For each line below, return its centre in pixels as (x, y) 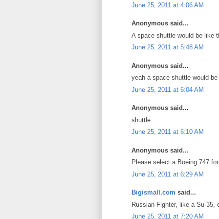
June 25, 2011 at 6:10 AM (168, 132)
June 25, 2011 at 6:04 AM (168, 89)
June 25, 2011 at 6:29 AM (168, 174)
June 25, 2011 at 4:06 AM (168, 5)
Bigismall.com (153, 192)
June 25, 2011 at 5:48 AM (168, 47)
